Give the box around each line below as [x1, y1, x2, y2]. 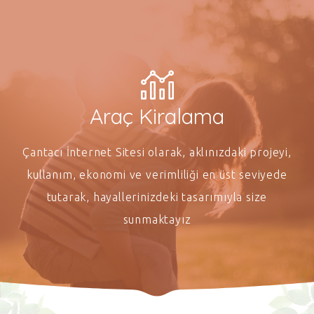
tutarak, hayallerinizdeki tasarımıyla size [46, 191, 268, 203]
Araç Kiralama [90, 103, 224, 130]
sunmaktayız [123, 213, 191, 226]
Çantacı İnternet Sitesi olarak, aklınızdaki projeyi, [22, 146, 292, 158]
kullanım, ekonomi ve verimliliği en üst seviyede [27, 168, 287, 181]
